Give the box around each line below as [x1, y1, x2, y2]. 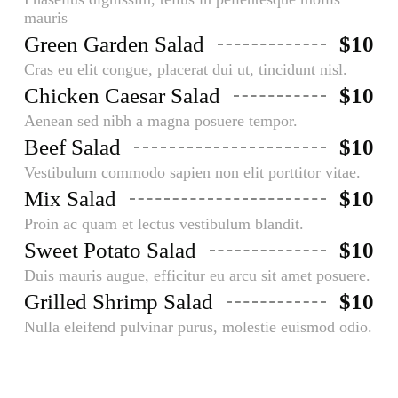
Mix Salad [23, 187, 116, 211]
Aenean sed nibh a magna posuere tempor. [23, 112, 298, 131]
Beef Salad [23, 135, 121, 160]
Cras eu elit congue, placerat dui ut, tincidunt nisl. [23, 60, 347, 79]
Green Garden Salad [23, 32, 204, 57]
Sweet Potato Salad [23, 238, 196, 263]
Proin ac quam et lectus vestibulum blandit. [23, 215, 304, 234]
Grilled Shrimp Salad [23, 290, 213, 314]
